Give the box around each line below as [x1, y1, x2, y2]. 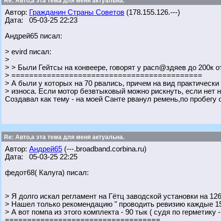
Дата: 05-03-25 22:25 [5, 153, 77, 161]
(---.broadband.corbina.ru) [62, 145, 147, 153]
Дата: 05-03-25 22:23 [5, 16, 77, 24]
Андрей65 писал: [5, 32, 62, 40]
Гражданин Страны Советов [29, 8, 124, 16]
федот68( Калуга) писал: [5, 169, 89, 177]
